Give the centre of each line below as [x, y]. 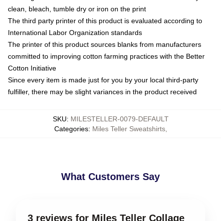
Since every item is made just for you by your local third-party [103, 80]
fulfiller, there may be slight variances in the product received [102, 92]
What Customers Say [110, 176]
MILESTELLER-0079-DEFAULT [119, 119]
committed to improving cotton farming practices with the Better [106, 56]
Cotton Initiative [32, 68]
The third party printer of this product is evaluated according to [105, 20]
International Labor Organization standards [75, 32]
